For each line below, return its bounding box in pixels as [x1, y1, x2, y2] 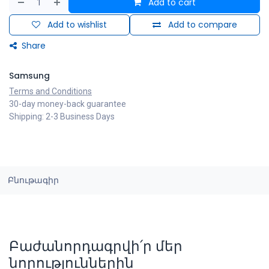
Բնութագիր [7, 174, 59, 187]
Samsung [9, 70, 50, 82]
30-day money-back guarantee [9, 99, 126, 109]
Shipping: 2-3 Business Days [9, 112, 115, 122]
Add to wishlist [47, 19, 107, 31]
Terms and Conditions [9, 86, 92, 97]
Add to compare [168, 19, 237, 31]
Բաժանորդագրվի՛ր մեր [9, 236, 183, 256]
